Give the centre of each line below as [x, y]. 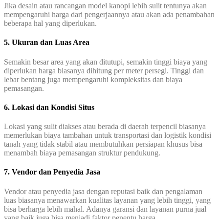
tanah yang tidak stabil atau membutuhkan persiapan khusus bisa [103, 144]
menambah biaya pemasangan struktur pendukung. [82, 153]
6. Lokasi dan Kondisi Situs [49, 107]
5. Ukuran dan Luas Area [47, 43]
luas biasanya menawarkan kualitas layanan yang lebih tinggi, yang [107, 200]
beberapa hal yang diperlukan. [50, 23]
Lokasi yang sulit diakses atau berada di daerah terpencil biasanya [105, 127]
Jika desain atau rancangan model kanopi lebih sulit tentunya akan [105, 6]
